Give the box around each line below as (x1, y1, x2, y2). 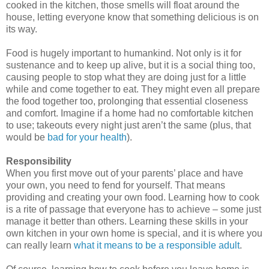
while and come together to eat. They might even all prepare (6, 83, 260, 94)
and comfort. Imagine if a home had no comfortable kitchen (6, 107, 253, 118)
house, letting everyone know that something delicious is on (6, 11, 259, 22)
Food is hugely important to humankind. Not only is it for (6, 47, 241, 58)
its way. (6, 23, 37, 34)
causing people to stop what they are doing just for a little (6, 71, 246, 82)
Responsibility (6, 156, 71, 166)
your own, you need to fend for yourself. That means (6, 180, 225, 190)
